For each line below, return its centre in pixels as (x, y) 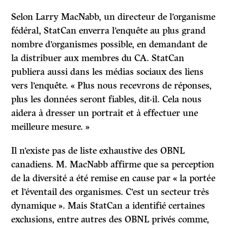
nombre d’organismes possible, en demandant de (109, 45)
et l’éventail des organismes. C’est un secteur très (110, 192)
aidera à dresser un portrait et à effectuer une (105, 113)
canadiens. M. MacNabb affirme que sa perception (113, 165)
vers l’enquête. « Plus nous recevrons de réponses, (112, 86)
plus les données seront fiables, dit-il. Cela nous (107, 99)
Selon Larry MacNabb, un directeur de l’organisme (113, 17)
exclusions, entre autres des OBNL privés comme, (110, 220)
